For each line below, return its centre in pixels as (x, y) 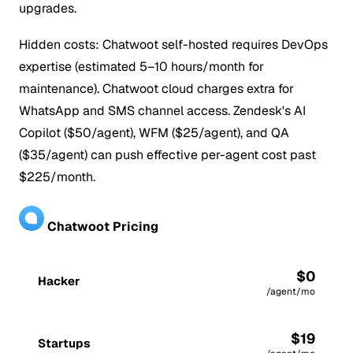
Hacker (59, 281)
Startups (64, 343)
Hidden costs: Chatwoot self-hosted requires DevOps (173, 45)
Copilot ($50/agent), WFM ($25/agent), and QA (154, 133)
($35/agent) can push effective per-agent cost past (167, 155)
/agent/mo (291, 291)
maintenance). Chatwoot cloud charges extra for (156, 89)
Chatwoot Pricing (101, 226)
